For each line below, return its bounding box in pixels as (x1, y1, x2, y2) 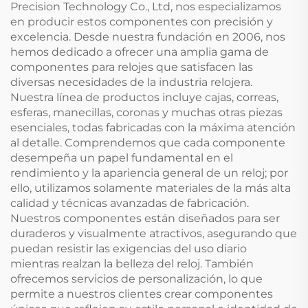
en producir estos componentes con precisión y (10, 14, 273, 28)
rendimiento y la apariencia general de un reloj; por (10, 166, 288, 179)
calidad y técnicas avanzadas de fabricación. (10, 196, 249, 210)
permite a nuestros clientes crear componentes (10, 287, 273, 300)
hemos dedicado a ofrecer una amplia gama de (10, 45, 269, 58)
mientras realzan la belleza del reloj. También (10, 256, 254, 270)
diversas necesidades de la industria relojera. (10, 75, 252, 89)
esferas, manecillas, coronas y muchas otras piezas (10, 105, 283, 119)
